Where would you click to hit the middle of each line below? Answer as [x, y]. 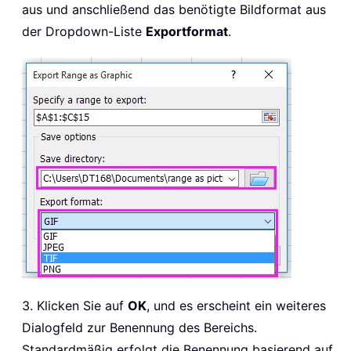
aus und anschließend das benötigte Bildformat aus [174, 10]
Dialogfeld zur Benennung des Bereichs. [139, 328]
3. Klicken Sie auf [75, 306]
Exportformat [187, 32]
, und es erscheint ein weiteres [236, 306]
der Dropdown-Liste [84, 32]
